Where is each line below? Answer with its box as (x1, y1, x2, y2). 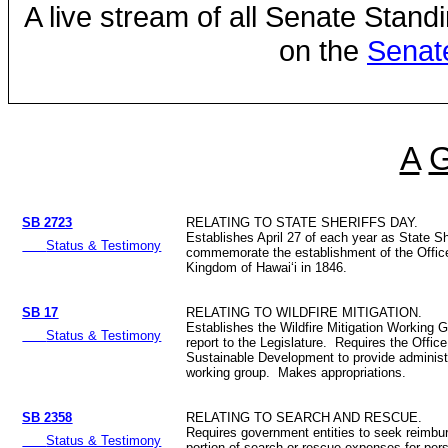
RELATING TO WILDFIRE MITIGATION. (186, 305, 423, 321)
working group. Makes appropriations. (186, 365, 407, 381)
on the (279, 33, 367, 67)
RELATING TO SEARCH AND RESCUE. (186, 410, 423, 426)
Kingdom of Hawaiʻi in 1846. (186, 260, 348, 276)
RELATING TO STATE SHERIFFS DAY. (186, 215, 419, 231)
